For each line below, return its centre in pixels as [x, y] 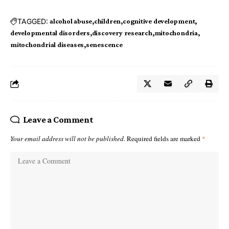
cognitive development [159, 21]
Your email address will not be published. [68, 139]
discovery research [122, 33]
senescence [104, 45]
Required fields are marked [164, 139]
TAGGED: [33, 21]
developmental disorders [50, 33]
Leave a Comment [58, 120]
